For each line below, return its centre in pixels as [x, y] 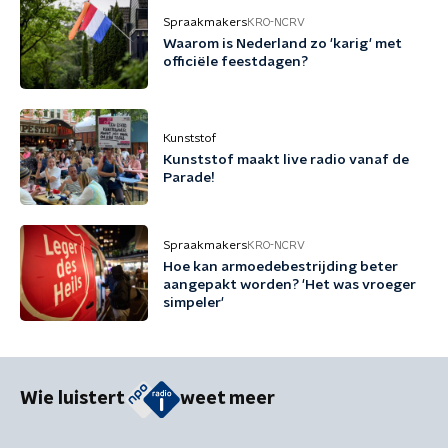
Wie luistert [72, 399]
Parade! [189, 178]
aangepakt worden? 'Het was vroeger [289, 285]
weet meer [227, 399]
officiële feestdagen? [235, 62]
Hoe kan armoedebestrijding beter [280, 267]
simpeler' [193, 303]
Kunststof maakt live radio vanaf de [286, 160]
